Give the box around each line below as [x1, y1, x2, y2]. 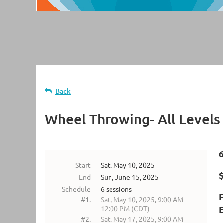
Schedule [62, 184, 91, 193]
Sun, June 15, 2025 [101, 172, 159, 181]
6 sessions [101, 184, 132, 193]
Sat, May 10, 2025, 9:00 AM [101, 195, 183, 204]
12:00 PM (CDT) [101, 204, 150, 213]
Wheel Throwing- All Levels [45, 111, 220, 127]
